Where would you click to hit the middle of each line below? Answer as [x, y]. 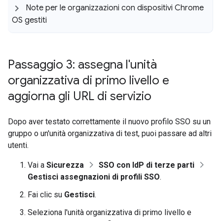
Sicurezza [65, 165]
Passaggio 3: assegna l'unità [82, 64]
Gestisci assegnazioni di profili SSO [94, 177]
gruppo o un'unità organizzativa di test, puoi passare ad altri [110, 133]
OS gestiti [29, 20]
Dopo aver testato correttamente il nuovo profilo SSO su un [109, 121]
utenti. [18, 145]
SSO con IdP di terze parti [147, 165]
